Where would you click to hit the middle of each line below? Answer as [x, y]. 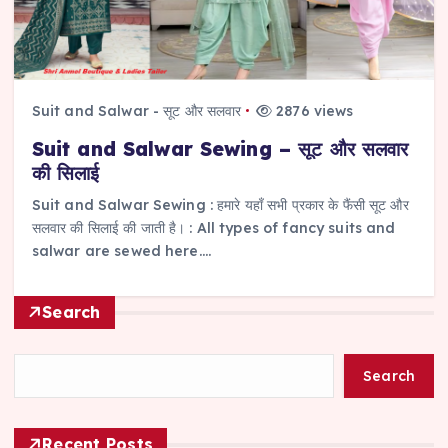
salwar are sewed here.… [121, 250]
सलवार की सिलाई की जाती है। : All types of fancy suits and [213, 227]
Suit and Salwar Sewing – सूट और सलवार [220, 148]
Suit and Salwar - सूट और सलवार [136, 110]
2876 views [312, 110]
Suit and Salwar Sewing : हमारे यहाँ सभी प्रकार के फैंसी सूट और [220, 204]
